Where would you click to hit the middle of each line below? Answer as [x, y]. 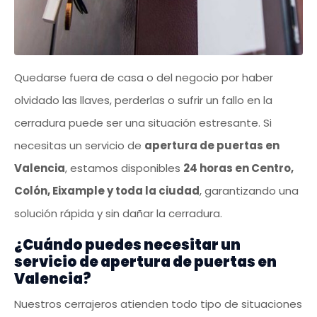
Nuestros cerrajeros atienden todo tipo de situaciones [158, 304]
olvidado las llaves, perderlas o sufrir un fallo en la [143, 100]
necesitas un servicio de [79, 145]
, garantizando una [249, 190]
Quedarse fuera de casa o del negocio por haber [144, 77]
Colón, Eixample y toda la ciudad [107, 190]
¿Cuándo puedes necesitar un [127, 244]
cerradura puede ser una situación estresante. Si [143, 122]
